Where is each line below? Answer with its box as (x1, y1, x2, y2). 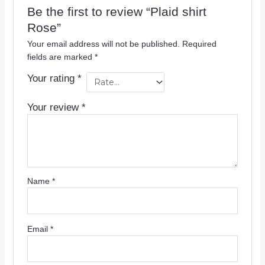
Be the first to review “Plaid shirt (27, 5, 206, 20)
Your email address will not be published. (27, 39, 180, 49)
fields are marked (27, 52, 95, 62)
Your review (27, 102, 82, 114)
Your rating (27, 73, 77, 85)
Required (182, 39, 216, 49)
